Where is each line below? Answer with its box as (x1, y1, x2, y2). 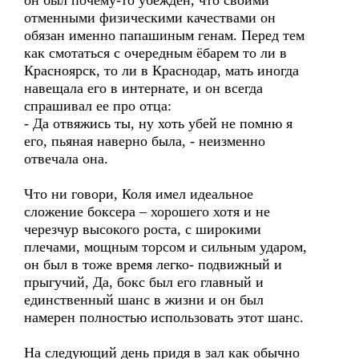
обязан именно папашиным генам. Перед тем (24, 27, 305, 43)
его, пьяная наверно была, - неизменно (24, 133, 265, 149)
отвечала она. (24, 151, 108, 167)
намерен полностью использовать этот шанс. (24, 309, 304, 325)
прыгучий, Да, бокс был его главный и (24, 274, 264, 290)
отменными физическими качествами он (24, 10, 276, 26)
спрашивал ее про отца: (24, 98, 171, 114)
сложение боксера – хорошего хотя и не (24, 204, 270, 220)
